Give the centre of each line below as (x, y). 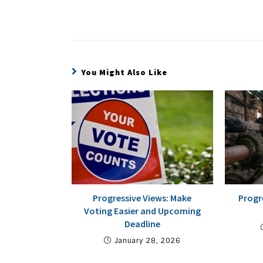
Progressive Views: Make (142, 198)
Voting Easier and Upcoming (142, 210)
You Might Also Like (124, 72)
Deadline (142, 223)
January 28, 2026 (147, 240)
